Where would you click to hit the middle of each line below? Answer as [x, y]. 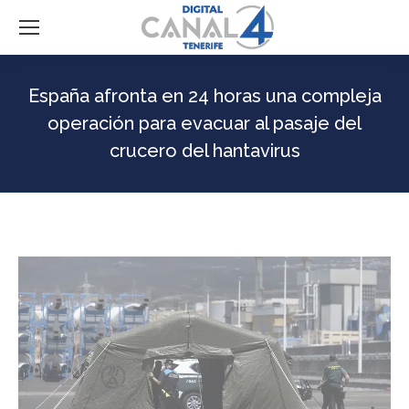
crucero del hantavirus [204, 151]
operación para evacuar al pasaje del [204, 123]
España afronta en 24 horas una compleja [204, 96]
